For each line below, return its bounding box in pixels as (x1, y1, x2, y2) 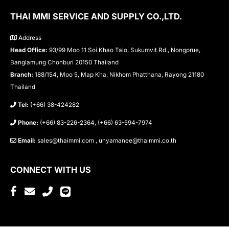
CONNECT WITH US (10, 165, 91, 175)
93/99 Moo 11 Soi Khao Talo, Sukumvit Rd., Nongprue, (48, 47, 200, 54)
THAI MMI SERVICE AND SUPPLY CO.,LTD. (10, 11, 182, 22)
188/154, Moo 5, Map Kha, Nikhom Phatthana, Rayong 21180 (33, 71, 204, 79)
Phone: (18, 119, 38, 127)
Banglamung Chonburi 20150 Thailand (10, 59, 119, 66)
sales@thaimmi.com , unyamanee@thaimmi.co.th (37, 137, 176, 145)
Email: (18, 137, 36, 145)
